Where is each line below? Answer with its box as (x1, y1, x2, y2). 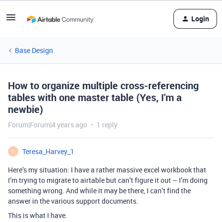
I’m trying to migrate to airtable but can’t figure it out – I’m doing (8, 175, 208, 185)
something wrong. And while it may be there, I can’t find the (8, 186, 191, 195)
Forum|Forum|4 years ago (8, 120, 87, 129)
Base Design (15, 46, 53, 55)
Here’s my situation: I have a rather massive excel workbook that (8, 165, 206, 174)
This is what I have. (8, 211, 67, 220)
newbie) (8, 103, 43, 116)
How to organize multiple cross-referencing (8, 79, 199, 92)
